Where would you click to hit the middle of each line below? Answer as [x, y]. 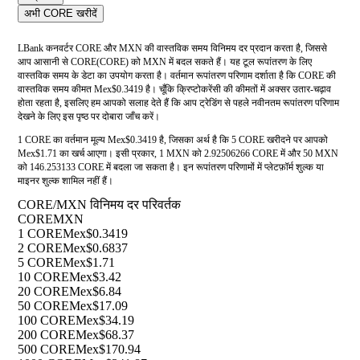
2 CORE [40, 248]
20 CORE [43, 292]
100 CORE [47, 321]
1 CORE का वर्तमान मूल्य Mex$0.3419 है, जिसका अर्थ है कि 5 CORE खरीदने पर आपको [173, 140]
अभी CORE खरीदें [61, 14]
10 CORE [43, 277]
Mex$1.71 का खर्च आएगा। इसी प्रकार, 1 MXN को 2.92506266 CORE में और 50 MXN [178, 154]
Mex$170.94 [108, 350]
